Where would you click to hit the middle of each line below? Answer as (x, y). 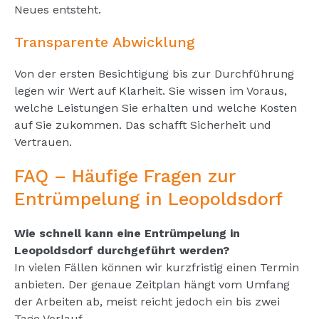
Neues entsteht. (58, 9)
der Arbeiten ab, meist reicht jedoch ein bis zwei (147, 301)
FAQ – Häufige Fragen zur (125, 176)
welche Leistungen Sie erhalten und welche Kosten (156, 108)
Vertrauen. (43, 142)
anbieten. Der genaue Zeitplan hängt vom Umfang (152, 284)
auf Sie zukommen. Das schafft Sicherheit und (143, 125)
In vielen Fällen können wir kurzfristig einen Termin (157, 267)
